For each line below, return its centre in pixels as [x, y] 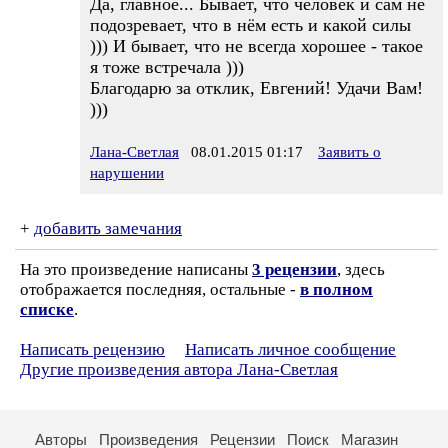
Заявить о [349, 152]
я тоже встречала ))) [167, 67]
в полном [336, 289]
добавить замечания [108, 228]
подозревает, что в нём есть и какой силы [250, 25]
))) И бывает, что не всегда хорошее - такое [256, 46]
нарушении [127, 173]
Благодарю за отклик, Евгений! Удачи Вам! [256, 88]
